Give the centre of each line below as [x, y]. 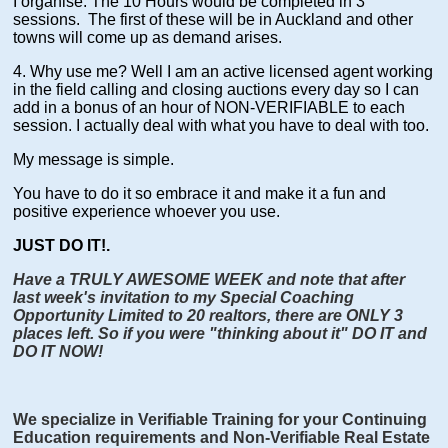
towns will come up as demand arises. [148, 38]
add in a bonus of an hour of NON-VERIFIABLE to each [209, 108]
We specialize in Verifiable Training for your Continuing [220, 420]
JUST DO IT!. [62, 246]
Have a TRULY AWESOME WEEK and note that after [209, 280]
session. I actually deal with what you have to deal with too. [221, 126]
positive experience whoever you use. [147, 212]
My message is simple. [94, 160]
